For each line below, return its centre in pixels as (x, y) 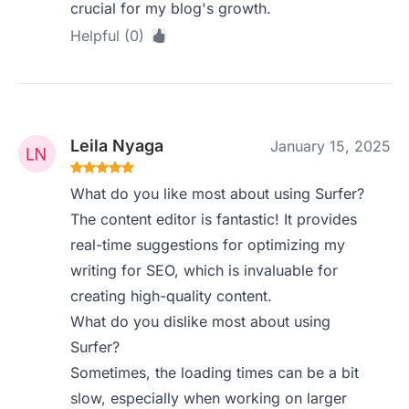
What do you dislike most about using (201, 321)
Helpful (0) (108, 36)
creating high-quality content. (172, 296)
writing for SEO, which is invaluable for (204, 270)
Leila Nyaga (117, 146)
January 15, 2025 (330, 146)
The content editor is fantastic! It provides (214, 219)
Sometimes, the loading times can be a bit (215, 372)
